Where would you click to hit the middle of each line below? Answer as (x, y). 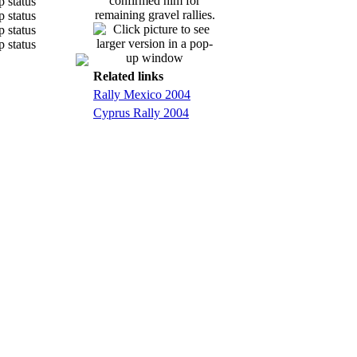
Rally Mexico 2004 (142, 94)
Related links (128, 76)
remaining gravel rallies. (155, 15)
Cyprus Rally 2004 (141, 113)
